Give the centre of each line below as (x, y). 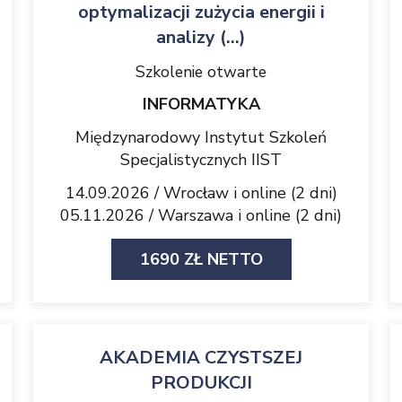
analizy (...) (201, 37)
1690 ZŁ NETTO (201, 259)
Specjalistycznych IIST (201, 160)
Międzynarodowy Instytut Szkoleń (201, 137)
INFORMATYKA (201, 104)
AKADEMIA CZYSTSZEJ (201, 358)
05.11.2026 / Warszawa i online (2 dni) (201, 215)
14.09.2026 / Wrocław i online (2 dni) (201, 193)
